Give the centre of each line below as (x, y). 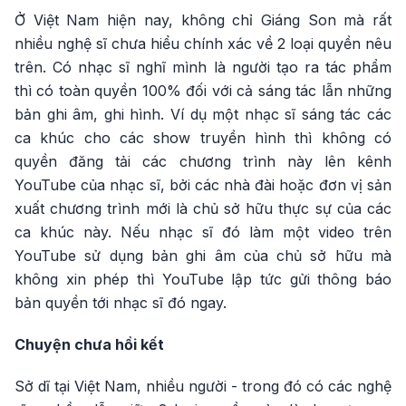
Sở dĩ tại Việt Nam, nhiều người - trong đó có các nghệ (203, 386)
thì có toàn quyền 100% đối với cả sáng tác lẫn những (203, 90)
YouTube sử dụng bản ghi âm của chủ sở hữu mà (203, 255)
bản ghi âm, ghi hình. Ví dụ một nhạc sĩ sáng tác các (203, 114)
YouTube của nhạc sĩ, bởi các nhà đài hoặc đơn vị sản (203, 184)
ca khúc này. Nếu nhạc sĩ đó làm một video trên (203, 232)
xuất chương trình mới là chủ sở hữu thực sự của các (203, 208)
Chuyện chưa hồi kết (89, 344)
